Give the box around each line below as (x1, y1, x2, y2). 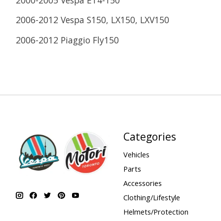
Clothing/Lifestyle (123, 192, 180, 203)
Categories (123, 129, 176, 144)
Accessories (123, 178, 162, 188)
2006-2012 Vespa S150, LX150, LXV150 (16, 14, 169, 26)
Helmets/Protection (123, 207, 188, 217)
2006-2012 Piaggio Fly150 (16, 34, 119, 46)
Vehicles (123, 149, 149, 159)
